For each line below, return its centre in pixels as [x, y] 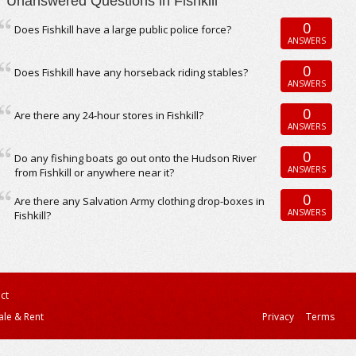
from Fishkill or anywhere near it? [95, 172]
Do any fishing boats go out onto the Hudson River [136, 158]
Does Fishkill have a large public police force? [123, 29]
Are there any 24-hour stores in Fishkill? [109, 115]
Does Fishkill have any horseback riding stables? [132, 72]
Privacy [279, 317]
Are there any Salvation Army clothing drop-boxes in [140, 201]
